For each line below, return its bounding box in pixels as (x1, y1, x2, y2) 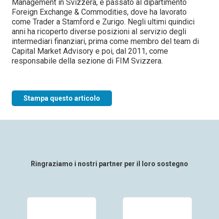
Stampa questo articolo (23, 94, 100, 102)
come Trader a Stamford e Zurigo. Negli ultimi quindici (12, 17, 195, 26)
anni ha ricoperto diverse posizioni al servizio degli (12, 27, 186, 36)
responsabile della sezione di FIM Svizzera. (12, 56, 164, 66)
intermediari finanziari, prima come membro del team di (12, 37, 199, 46)
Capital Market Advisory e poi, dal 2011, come (12, 46, 168, 56)
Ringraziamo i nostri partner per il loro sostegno (31, 160, 188, 168)
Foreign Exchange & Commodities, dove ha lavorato (12, 7, 187, 17)
